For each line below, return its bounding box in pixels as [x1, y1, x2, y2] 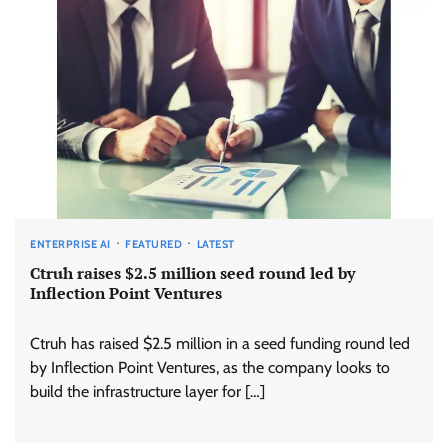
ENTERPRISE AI [30, 237, 111, 252]
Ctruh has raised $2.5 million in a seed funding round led [30, 333, 410, 353]
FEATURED [125, 237, 182, 252]
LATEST [196, 237, 235, 252]
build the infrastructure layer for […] [30, 381, 265, 401]
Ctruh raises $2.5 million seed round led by [30, 261, 355, 284]
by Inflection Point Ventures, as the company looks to [30, 357, 390, 377]
